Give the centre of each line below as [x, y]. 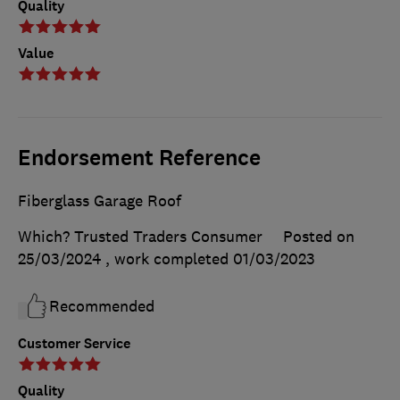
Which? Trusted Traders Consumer [140, 237]
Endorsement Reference [139, 158]
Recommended [102, 307]
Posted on [319, 237]
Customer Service [74, 344]
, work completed [169, 259]
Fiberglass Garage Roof [100, 201]
